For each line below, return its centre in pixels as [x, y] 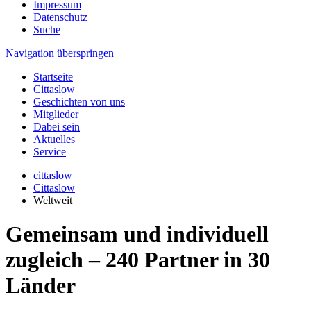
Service [50, 152]
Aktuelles [54, 139]
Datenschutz [60, 17]
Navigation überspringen [60, 53]
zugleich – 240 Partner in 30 [138, 260]
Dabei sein [57, 127]
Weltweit [53, 200]
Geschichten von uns [79, 102]
